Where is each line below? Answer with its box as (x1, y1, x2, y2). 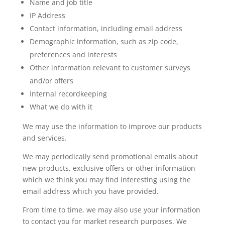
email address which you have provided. (22, 186, 159, 196)
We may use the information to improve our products (22, 121, 202, 131)
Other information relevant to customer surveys (29, 62, 190, 72)
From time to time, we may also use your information (22, 204, 200, 214)
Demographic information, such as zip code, (29, 36, 178, 46)
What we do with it (29, 101, 92, 111)
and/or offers (29, 75, 73, 85)
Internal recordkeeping (29, 88, 107, 98)
